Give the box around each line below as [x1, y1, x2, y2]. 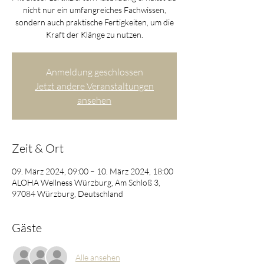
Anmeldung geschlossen [45, 66, 143, 78]
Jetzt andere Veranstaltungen [35, 80, 154, 92]
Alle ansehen [75, 252, 120, 262]
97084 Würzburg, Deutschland [12, 189, 123, 199]
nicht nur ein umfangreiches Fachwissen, [22, 5, 166, 15]
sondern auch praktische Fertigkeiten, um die [15, 17, 174, 27]
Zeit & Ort [12, 141, 64, 156]
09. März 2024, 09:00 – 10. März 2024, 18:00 [12, 166, 173, 176]
